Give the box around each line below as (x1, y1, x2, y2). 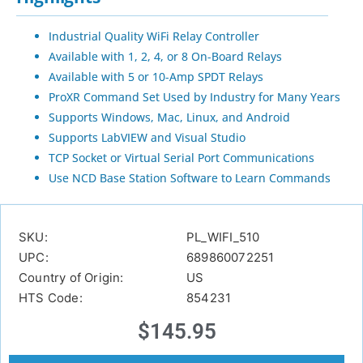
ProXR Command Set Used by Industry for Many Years (49, 89, 340, 105)
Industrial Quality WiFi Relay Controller (49, 28, 259, 45)
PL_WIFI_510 (186, 229, 260, 246)
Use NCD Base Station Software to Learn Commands (49, 170, 331, 186)
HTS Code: (19, 290, 83, 306)
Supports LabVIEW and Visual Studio (49, 130, 246, 146)
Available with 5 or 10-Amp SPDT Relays (49, 69, 263, 85)
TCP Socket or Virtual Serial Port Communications (49, 150, 314, 166)
